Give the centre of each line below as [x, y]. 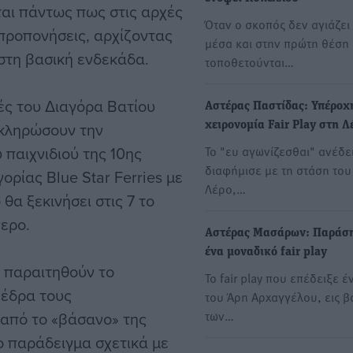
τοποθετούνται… [249, 62]
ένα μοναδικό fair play [266, 253]
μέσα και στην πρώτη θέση [277, 43]
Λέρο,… [225, 189]
